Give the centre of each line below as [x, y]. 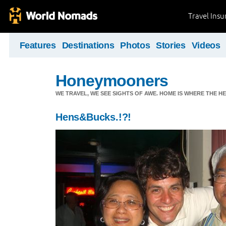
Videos [206, 45]
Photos [135, 45]
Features [38, 45]
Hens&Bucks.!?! [94, 117]
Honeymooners [112, 81]
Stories [171, 45]
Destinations [88, 45]
